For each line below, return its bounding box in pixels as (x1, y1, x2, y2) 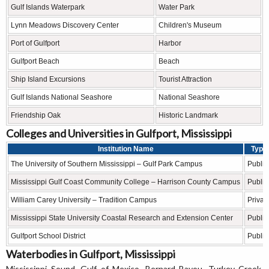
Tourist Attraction (159, 75, 212, 84)
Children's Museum (159, 21, 222, 30)
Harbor (159, 39, 181, 48)
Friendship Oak (11, 111, 61, 120)
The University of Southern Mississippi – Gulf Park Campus (11, 160, 202, 169)
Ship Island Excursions (11, 75, 85, 84)
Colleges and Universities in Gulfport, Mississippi (6, 127, 232, 141)
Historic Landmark (159, 111, 218, 120)
